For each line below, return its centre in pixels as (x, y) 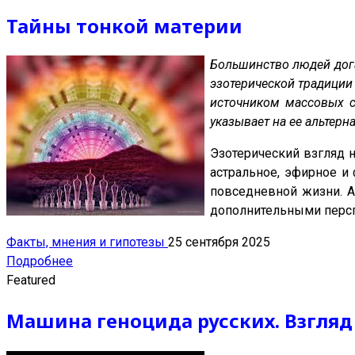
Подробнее (40, 261)
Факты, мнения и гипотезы (87, 242)
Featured (31, 281)
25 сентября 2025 (219, 242)
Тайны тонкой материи (124, 25)
